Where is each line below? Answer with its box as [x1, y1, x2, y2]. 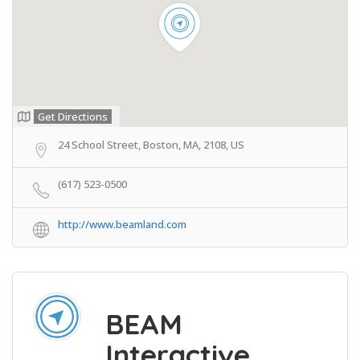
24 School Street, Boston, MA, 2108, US [58, 137, 244, 152]
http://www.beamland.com [58, 216, 186, 231]
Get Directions [38, 108, 108, 124]
